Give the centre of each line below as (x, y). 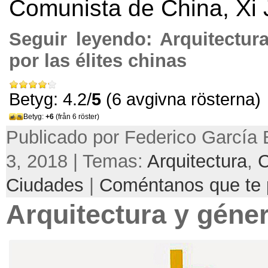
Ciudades (45, 185)
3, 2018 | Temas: (77, 162)
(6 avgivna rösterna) (181, 99)
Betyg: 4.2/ (50, 99)
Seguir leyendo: (85, 39)
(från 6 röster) (77, 117)
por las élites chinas (98, 61)
